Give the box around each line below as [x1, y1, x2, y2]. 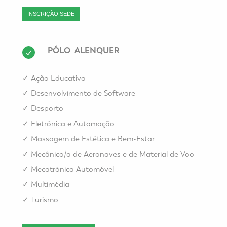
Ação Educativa [31, 73, 86, 83]
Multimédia [31, 180, 69, 190]
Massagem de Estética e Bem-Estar [31, 134, 155, 144]
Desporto [31, 104, 63, 113]
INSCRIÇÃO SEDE [27, 11, 75, 17]
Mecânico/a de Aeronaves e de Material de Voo [31, 149, 194, 159]
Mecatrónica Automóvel [31, 165, 114, 174]
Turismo [31, 195, 58, 205]
